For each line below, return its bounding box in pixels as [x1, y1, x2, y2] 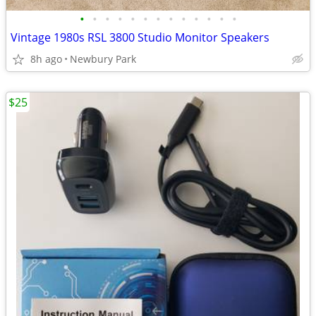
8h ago [30, 52, 62, 66]
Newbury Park [70, 52, 136, 66]
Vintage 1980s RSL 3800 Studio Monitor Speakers [11, 30, 269, 45]
